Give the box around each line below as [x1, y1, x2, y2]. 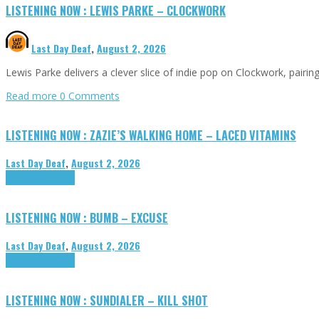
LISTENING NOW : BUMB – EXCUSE [6, 209, 168, 227]
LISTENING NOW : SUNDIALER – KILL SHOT [6, 291, 208, 309]
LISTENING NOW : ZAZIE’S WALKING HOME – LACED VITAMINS [6, 126, 296, 145]
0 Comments [60, 89, 120, 103]
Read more [6, 89, 60, 103]
